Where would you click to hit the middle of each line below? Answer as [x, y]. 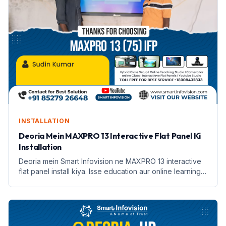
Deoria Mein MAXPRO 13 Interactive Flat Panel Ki [110, 135]
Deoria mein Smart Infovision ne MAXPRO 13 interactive [110, 161]
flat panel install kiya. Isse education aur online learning [110, 171]
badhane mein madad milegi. [66, 181]
